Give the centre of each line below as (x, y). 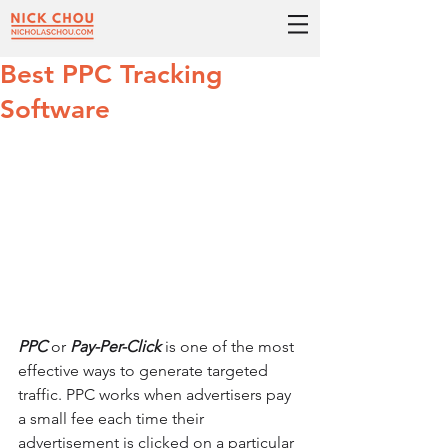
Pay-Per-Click (115, 346)
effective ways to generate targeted (145, 370)
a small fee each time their (113, 418)
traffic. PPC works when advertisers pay (156, 394)
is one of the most (229, 346)
